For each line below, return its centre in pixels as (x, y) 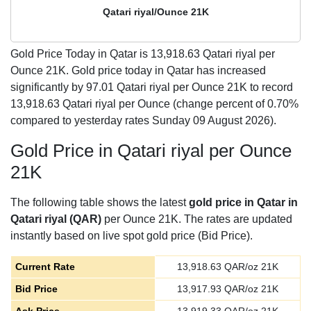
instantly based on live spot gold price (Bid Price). (132, 236)
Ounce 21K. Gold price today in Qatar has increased (138, 70)
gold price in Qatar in (243, 202)
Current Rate (45, 267)
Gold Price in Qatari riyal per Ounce (151, 151)
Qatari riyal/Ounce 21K (155, 12)
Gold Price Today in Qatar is (81, 54)
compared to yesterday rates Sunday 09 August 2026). (143, 120)
